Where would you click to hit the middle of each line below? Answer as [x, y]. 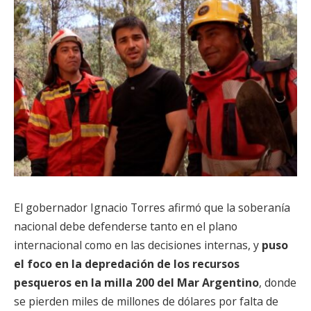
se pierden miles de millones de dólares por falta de [146, 301]
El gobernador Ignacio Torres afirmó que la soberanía [152, 207]
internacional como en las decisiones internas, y [138, 245]
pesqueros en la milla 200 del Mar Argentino [136, 282]
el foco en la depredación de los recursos [127, 263]
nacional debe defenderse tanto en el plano [126, 226]
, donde [278, 282]
